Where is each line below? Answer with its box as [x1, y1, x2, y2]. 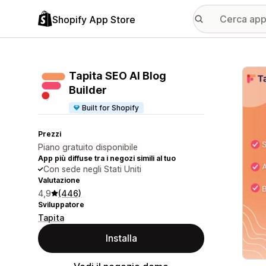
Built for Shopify [82, 103, 140, 112]
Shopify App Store [52, 13, 135, 26]
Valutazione [38, 176, 80, 185]
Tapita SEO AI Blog [69, 69, 166, 82]
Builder [69, 84, 107, 96]
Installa [105, 232, 137, 244]
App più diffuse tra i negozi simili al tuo [38, 154, 176, 163]
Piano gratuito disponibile [38, 142, 138, 152]
